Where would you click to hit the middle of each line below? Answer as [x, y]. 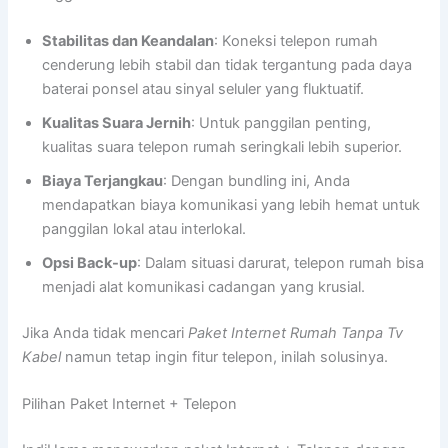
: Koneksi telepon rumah [296, 40]
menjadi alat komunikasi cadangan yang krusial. [204, 286]
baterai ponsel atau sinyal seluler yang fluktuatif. [203, 88]
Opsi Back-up [90, 262]
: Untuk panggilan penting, [281, 122]
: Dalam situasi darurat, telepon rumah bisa [281, 262]
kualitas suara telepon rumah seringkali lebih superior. [222, 146]
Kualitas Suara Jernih [117, 122]
